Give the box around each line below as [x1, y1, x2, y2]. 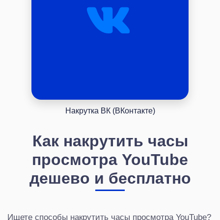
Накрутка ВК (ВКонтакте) [65, 107, 155, 114]
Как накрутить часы [32, 133, 188, 148]
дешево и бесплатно [29, 170, 191, 186]
